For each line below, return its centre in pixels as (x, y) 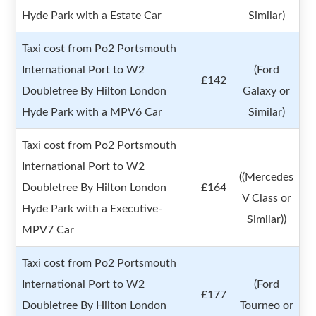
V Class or (266, 199)
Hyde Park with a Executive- (92, 209)
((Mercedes (267, 177)
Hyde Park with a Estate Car (92, 16)
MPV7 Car (48, 230)
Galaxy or (267, 91)
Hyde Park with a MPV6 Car (92, 113)
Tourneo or (266, 306)
